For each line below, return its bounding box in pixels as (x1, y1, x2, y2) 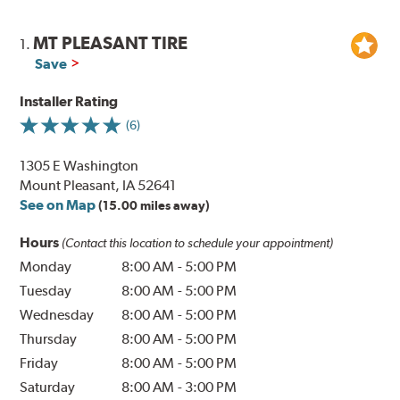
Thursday (20, 330, 78, 348)
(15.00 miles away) (98, 198, 211, 213)
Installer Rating (20, 93, 119, 111)
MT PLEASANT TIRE (33, 32, 188, 54)
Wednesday (20, 306, 95, 324)
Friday (20, 354, 59, 372)
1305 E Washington (20, 157, 139, 175)
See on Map (20, 196, 96, 214)
